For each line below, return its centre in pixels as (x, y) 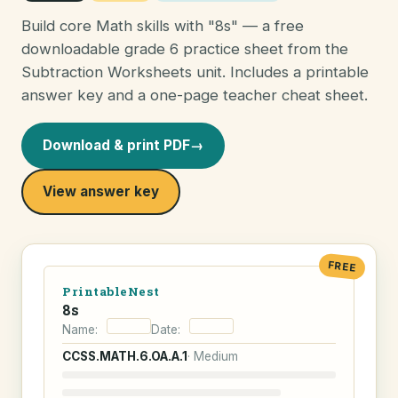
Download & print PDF (116, 145)
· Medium (213, 356)
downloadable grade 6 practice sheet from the (185, 49)
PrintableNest (111, 291)
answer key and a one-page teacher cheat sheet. (195, 95)
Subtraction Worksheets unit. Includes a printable (195, 72)
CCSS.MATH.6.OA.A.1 (125, 356)
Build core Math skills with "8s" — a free (163, 26)
